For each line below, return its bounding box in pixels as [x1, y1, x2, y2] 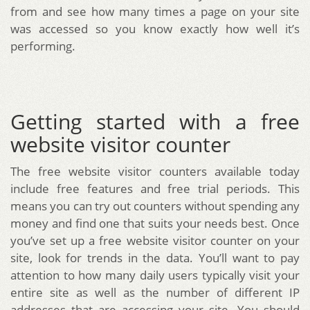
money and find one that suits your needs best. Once [10, 215, 300, 231]
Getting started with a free [10, 107, 300, 136]
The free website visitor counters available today [10, 163, 300, 179]
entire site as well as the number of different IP [10, 284, 300, 300]
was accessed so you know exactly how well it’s [10, 20, 300, 37]
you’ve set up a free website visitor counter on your [10, 232, 300, 248]
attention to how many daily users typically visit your [10, 266, 300, 283]
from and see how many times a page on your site [10, 3, 300, 19]
